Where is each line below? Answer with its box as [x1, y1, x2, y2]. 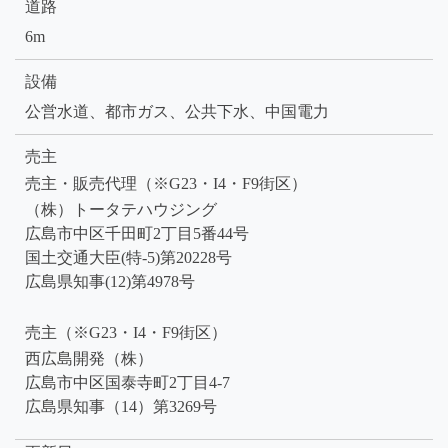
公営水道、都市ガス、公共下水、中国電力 [25, 103, 329, 121]
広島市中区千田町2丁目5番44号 [25, 225, 249, 243]
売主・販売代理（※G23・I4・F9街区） [25, 175, 307, 193]
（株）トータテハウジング [25, 201, 217, 219]
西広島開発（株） [25, 350, 153, 368]
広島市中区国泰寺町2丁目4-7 [25, 374, 230, 392]
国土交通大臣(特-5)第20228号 [25, 249, 232, 267]
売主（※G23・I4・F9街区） [25, 324, 227, 342]
